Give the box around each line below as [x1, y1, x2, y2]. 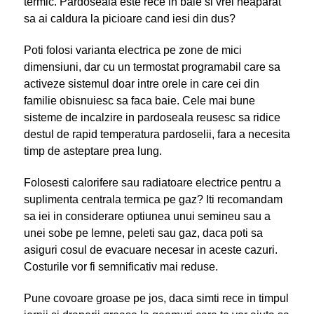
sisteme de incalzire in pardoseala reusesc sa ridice [23, 111, 280, 124]
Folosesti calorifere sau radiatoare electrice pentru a [23, 177, 281, 189]
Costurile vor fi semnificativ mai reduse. [23, 261, 218, 273]
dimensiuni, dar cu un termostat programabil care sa [23, 61, 280, 74]
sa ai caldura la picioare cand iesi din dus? [23, 13, 235, 25]
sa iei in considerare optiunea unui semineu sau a [23, 210, 271, 223]
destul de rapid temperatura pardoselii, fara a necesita [23, 128, 290, 141]
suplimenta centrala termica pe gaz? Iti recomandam [23, 193, 282, 206]
